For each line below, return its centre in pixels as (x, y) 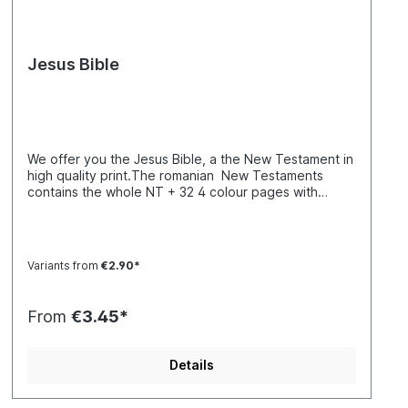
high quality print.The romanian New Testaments (178, 175)
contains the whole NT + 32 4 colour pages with (173, 192)
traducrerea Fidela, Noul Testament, (137, 224)
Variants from (63, 265)
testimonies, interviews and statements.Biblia (163, 208)
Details (192, 365)
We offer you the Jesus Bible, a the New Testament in (191, 159)
